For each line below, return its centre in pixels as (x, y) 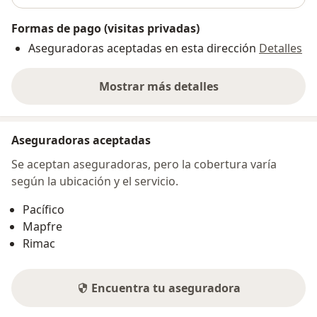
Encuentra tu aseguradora (166, 288)
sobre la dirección (207, 94)
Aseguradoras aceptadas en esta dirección (142, 48)
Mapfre (42, 227)
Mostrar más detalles (158, 87)
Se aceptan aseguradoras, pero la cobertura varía (144, 165)
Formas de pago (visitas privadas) (105, 29)
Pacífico (44, 210)
